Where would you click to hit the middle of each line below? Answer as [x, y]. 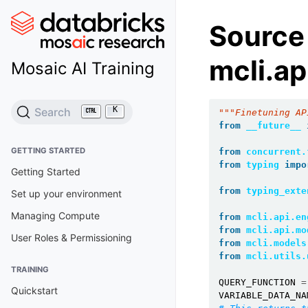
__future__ [274, 125]
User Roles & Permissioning [71, 238]
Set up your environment [66, 194]
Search [53, 112]
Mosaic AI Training [83, 69]
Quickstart [34, 291]
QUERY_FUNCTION [257, 282]
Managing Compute [55, 216]
